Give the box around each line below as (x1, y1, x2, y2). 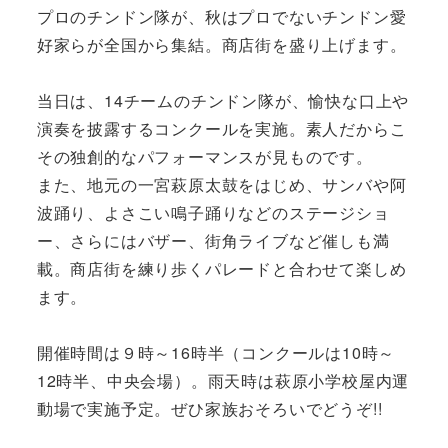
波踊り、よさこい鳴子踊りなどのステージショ (36, 200, 390, 224)
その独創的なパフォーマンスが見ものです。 (36, 144, 373, 168)
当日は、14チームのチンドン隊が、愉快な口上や (36, 88, 410, 112)
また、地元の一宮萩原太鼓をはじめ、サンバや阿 (36, 172, 407, 196)
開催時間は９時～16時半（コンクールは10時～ (36, 340, 396, 364)
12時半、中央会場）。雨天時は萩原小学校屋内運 (36, 368, 410, 392)
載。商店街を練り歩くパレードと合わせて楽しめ (36, 256, 407, 280)
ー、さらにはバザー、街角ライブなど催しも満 (36, 228, 390, 252)
